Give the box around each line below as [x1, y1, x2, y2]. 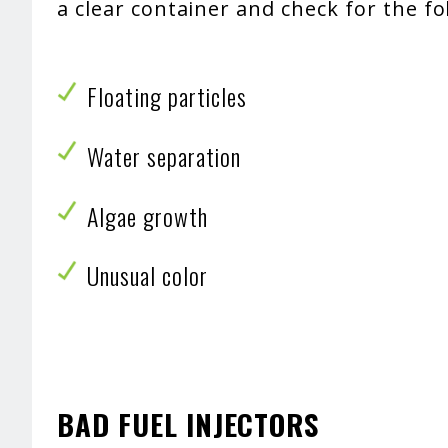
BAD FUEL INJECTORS [57, 402, 320, 445]
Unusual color [87, 257, 208, 294]
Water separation [87, 137, 242, 174]
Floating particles [87, 78, 254, 115]
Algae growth [87, 197, 208, 234]
